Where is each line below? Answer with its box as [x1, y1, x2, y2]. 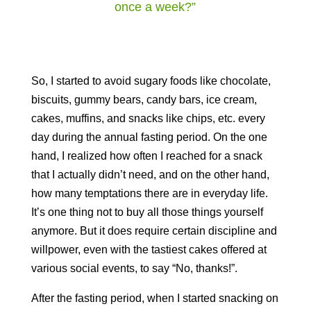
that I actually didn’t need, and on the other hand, [31, 169, 269, 180]
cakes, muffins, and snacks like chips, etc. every [31, 112, 265, 124]
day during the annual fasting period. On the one [31, 131, 267, 143]
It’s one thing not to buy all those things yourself [31, 206, 263, 218]
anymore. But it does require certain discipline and [31, 225, 277, 237]
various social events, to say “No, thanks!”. [31, 262, 237, 274]
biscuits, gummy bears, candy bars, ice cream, [31, 94, 257, 106]
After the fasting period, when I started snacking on [31, 292, 278, 304]
